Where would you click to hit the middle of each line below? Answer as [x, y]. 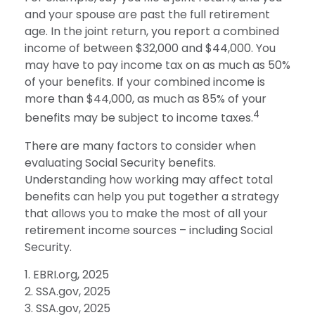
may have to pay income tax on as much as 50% [157, 65]
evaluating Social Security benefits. [120, 162]
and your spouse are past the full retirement [147, 15]
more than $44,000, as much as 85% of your [146, 99]
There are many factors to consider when [140, 146]
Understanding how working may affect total [149, 179]
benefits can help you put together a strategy [152, 196]
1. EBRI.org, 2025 [67, 274]
